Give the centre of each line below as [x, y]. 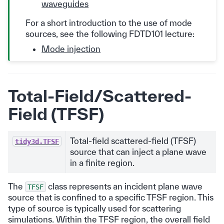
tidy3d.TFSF [37, 141]
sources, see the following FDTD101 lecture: [110, 34]
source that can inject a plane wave [138, 151]
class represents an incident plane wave [124, 186]
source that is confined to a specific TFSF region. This [111, 197]
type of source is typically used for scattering [94, 208]
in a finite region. [102, 162]
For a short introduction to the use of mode [109, 23]
